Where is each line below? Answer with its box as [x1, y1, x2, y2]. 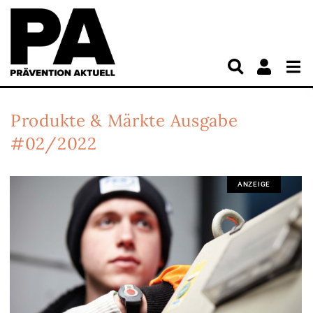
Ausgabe [170, 110, 238, 131]
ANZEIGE [238, 180, 270, 188]
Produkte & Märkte [10, 110, 170, 131]
